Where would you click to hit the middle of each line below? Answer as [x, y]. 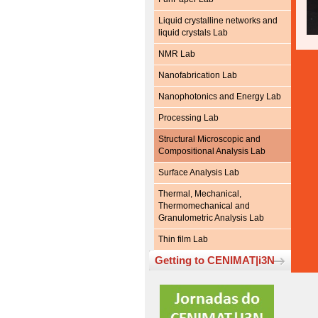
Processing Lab [188, 118]
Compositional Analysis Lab [212, 152]
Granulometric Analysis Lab [211, 218]
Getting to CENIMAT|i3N [215, 261]
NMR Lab [177, 54]
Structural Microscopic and [209, 139]
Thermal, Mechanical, [200, 194]
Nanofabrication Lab [198, 76]
